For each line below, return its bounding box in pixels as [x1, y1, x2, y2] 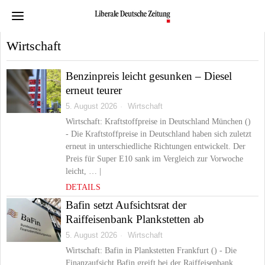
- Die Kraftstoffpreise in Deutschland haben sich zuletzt [66, 130, 251, 138]
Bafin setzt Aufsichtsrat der [66, 199, 186, 211]
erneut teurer [66, 84, 122, 96]
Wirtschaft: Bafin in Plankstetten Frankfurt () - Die [66, 246, 237, 255]
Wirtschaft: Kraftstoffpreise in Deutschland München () [66, 117, 251, 126]
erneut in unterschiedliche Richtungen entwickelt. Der [66, 142, 245, 151]
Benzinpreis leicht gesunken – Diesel [66, 70, 232, 82]
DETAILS [66, 183, 101, 192]
